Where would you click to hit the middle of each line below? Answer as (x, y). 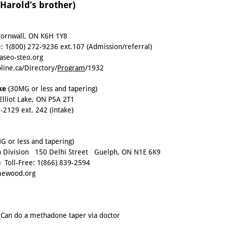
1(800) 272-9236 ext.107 (45, 47)
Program (71, 68)
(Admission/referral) (120, 47)
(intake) (61, 110)
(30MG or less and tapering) (53, 89)
